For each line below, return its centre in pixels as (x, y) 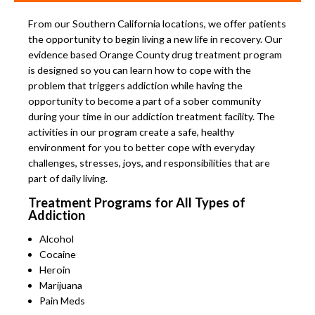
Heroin (55, 270)
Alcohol (57, 239)
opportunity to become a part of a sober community (144, 101)
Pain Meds (62, 301)
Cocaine (58, 255)
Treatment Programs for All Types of (137, 203)
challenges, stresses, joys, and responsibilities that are (149, 162)
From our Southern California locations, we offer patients (157, 23)
